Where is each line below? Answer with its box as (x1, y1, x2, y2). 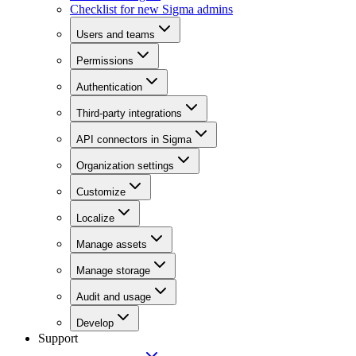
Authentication (76, 80, 142, 93)
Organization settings (76, 159, 174, 172)
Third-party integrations (76, 106, 182, 119)
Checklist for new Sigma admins (70, 2, 233, 16)
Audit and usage (76, 290, 151, 303)
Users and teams (76, 28, 155, 41)
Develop (76, 316, 114, 329)
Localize (76, 211, 114, 224)
